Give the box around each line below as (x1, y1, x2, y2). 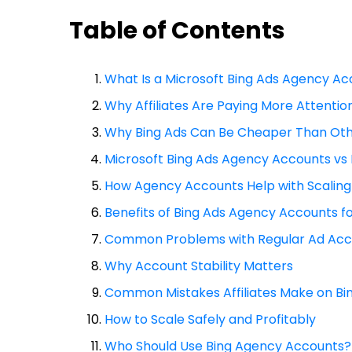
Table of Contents (69, 14, 285, 47)
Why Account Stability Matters (104, 257, 293, 275)
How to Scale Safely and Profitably (104, 310, 316, 328)
